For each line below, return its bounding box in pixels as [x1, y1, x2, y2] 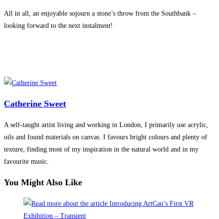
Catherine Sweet [4, 99, 66, 109]
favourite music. [4, 158, 49, 166]
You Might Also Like [4, 177, 82, 188]
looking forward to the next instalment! [4, 22, 113, 30]
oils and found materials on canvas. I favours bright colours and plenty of [4, 133, 207, 141]
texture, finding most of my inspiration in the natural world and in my [4, 146, 198, 153]
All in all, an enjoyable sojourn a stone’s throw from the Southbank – [4, 10, 196, 18]
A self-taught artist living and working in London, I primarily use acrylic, [4, 121, 208, 129]
